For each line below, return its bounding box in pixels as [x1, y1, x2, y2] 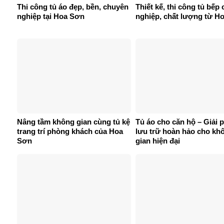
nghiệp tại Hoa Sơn [17, 11, 84, 20]
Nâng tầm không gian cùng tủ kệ [17, 117, 130, 126]
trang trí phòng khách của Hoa [17, 127, 123, 136]
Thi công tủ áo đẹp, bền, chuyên [17, 2, 128, 11]
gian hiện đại [135, 136, 180, 145]
